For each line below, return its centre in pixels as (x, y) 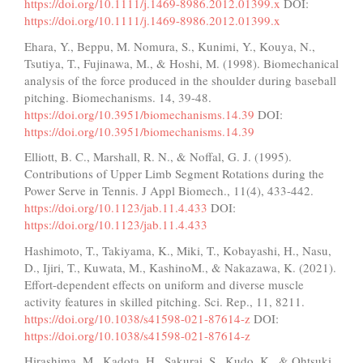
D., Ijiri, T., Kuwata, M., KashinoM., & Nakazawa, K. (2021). (180, 267)
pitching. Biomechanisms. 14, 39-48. (118, 97)
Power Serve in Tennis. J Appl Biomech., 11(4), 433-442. (169, 191)
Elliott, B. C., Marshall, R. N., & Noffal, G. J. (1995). (158, 157)
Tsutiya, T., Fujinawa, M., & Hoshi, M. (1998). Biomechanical (181, 63)
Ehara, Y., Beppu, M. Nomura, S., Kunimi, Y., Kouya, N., (170, 46)
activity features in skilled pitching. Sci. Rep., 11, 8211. (164, 301)
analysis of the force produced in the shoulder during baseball (180, 80)
